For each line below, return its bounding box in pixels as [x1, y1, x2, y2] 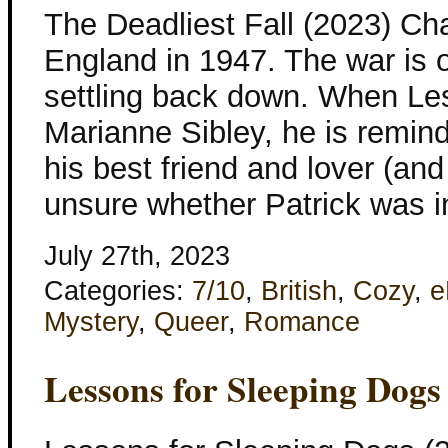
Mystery [44, 306, 138, 337]
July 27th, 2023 [44, 240, 230, 271]
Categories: [44, 275, 192, 306]
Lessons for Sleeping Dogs [44, 363, 441, 415]
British [261, 275, 337, 306]
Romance [244, 306, 360, 337]
